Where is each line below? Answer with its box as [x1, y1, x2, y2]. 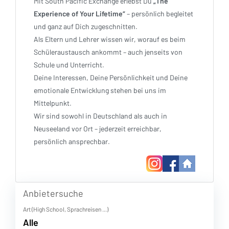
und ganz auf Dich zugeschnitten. [34, 22, 138, 31]
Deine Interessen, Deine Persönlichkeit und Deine [34, 73, 188, 82]
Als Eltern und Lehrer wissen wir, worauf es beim [34, 35, 186, 44]
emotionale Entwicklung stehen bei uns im [34, 86, 166, 95]
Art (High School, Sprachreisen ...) [23, 205, 108, 213]
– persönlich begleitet [125, 9, 193, 18]
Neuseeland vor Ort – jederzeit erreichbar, [34, 124, 162, 133]
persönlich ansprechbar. [34, 137, 110, 146]
